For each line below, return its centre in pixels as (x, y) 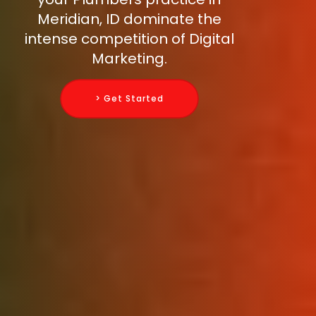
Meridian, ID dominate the (129, 19)
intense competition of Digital (129, 39)
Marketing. (129, 59)
